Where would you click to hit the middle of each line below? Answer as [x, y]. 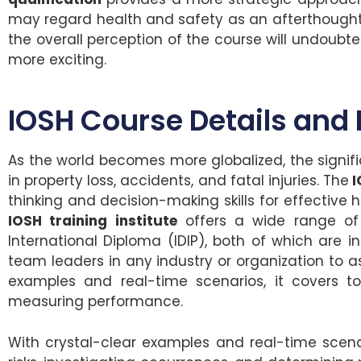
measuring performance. [95, 302]
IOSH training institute [93, 221]
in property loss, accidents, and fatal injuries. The [178, 181]
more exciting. [57, 59]
